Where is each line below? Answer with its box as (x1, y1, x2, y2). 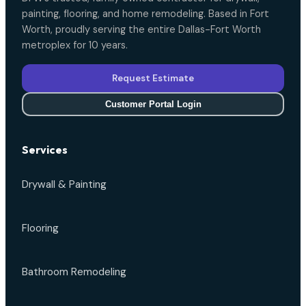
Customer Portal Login (105, 99, 201, 110)
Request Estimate (112, 72, 194, 85)
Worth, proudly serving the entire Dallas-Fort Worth (22, 23, 261, 36)
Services (22, 143, 68, 157)
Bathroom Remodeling (22, 265, 126, 279)
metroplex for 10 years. (22, 39, 128, 52)
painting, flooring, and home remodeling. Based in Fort (22, 8, 269, 20)
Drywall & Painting (22, 178, 107, 192)
